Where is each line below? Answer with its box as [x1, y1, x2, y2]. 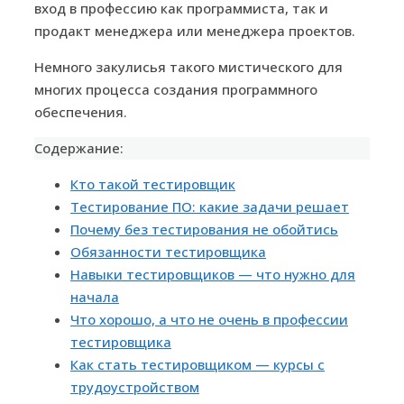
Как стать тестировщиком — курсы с [70, 355, 325, 374]
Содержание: [34, 139, 124, 158]
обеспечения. [34, 103, 127, 122]
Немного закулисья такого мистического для [34, 58, 343, 77]
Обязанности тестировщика [70, 243, 266, 262]
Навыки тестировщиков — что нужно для [70, 265, 355, 284]
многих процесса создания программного [34, 80, 317, 99]
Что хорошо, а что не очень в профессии [70, 310, 348, 329]
